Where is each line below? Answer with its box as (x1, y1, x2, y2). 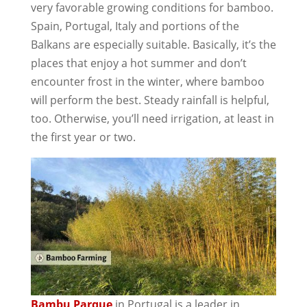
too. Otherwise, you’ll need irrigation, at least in (30, 110, 274, 126)
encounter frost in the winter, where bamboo (30, 73, 265, 89)
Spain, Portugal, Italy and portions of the (30, 18, 239, 34)
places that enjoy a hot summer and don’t (30, 55, 247, 71)
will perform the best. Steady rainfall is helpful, (30, 92, 269, 108)
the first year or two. (30, 129, 136, 145)
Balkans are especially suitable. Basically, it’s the (30, 36, 276, 52)
